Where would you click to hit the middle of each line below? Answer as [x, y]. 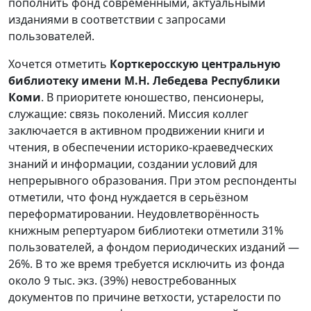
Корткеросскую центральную [195, 64]
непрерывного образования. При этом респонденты [152, 180]
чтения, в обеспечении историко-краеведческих [141, 147]
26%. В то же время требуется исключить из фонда [146, 263]
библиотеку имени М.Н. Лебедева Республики [144, 80]
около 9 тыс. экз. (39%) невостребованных [122, 280]
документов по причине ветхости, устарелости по [145, 297]
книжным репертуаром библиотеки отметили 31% [146, 230]
